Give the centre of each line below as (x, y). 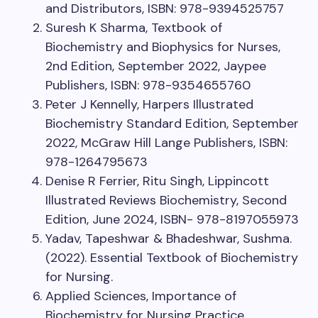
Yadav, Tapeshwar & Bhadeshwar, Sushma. (169, 238)
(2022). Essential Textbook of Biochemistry (172, 257)
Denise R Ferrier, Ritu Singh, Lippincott (157, 181)
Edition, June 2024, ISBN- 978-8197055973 (172, 219)
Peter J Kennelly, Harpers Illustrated (149, 104)
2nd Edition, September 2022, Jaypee (156, 66)
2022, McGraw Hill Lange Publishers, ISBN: (166, 142)
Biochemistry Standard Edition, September (172, 123)
